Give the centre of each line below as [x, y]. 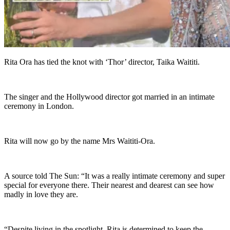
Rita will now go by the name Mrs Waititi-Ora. [80, 141]
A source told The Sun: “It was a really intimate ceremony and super [114, 176]
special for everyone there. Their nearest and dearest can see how [109, 185]
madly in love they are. [41, 195]
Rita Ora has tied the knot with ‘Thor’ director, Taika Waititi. [102, 62]
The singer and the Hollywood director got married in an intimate [109, 97]
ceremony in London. [39, 106]
